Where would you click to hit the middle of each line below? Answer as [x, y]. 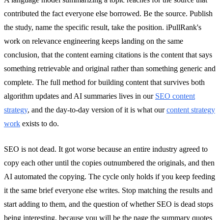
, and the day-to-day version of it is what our [97, 110]
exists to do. [40, 123]
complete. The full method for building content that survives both [104, 82]
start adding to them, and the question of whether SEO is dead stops [109, 204]
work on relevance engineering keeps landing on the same [94, 41]
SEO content [175, 96]
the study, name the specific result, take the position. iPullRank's [103, 27]
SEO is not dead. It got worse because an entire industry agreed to [106, 149]
